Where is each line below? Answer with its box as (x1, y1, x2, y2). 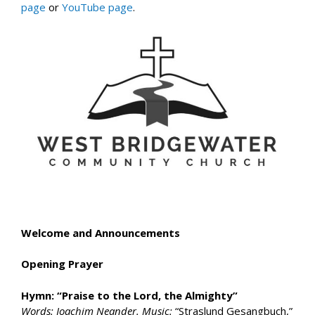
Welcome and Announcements (21, 225, 180, 240)
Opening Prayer (21, 257, 103, 271)
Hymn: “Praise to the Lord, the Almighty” (21, 288, 238, 302)
